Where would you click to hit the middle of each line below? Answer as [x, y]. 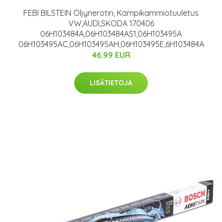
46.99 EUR [111, 55]
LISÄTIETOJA [111, 83]
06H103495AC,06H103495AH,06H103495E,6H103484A [111, 44]
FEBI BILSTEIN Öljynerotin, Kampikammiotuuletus [111, 13]
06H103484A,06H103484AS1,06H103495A [111, 34]
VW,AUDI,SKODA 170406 [111, 24]
